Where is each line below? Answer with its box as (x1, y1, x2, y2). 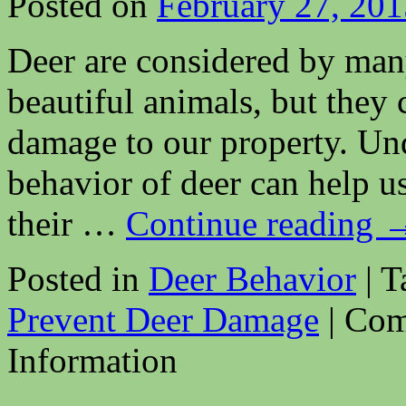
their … (7, 203, 126, 243)
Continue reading (126, 203, 382, 243)
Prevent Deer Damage (7, 299, 319, 339)
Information (7, 340, 178, 380)
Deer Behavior (149, 258, 356, 298)
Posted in (7, 258, 140, 298)
